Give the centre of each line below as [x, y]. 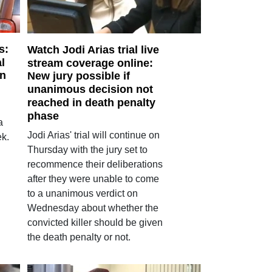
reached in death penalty [91, 102]
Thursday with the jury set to [87, 149]
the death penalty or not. [79, 237]
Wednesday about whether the [93, 208]
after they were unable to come [93, 178]
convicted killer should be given [95, 222]
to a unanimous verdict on [82, 193]
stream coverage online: [90, 63]
